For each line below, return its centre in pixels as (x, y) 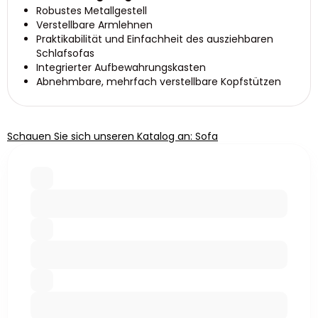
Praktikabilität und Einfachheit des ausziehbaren (155, 39)
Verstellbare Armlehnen (94, 25)
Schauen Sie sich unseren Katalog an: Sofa (113, 136)
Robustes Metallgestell (92, 11)
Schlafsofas (65, 53)
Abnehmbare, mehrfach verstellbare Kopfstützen (159, 82)
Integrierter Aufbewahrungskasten (121, 67)
